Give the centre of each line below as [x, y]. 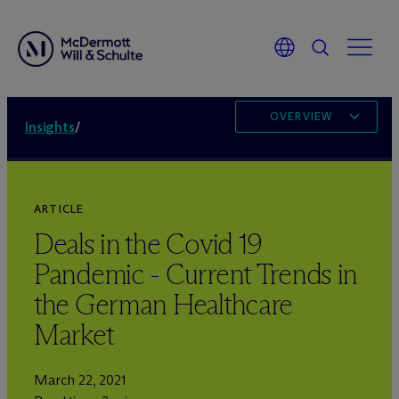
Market [74, 335]
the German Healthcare [163, 305]
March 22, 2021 [80, 380]
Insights [50, 127]
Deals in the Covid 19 [148, 244]
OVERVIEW [301, 116]
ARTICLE [59, 209]
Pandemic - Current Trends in [196, 274]
